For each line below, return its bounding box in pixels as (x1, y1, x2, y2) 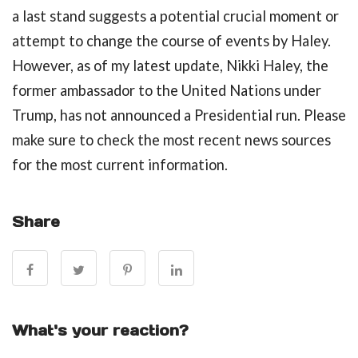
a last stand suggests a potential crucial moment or (12, 7, 339, 26)
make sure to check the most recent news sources (12, 131, 331, 149)
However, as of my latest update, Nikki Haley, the (12, 57, 328, 75)
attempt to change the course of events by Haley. (12, 32, 331, 50)
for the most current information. (12, 156, 228, 174)
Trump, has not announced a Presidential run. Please (12, 106, 346, 125)
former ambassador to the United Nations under (12, 82, 321, 100)
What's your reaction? (12, 321, 189, 340)
